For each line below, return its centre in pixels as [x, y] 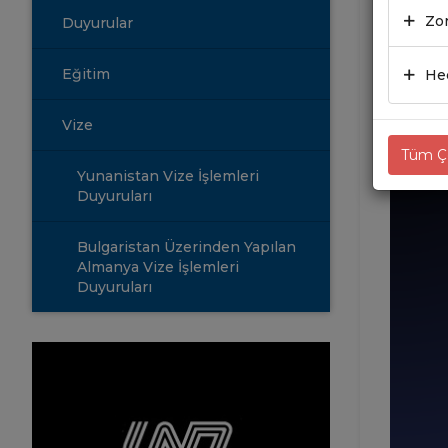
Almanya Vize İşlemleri [158, 266]
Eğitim [86, 73]
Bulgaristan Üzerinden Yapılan [186, 246]
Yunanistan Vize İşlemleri [168, 175]
